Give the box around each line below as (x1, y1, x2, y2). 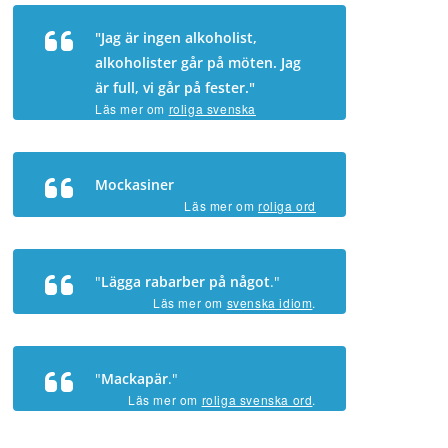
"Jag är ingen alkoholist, (95, 28, 257, 47)
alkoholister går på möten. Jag (95, 53, 301, 72)
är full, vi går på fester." (95, 78, 255, 97)
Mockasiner (95, 175, 174, 194)
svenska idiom (226, 294, 313, 311)
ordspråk (95, 117, 148, 134)
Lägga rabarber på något (101, 272, 270, 291)
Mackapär (101, 369, 168, 388)
